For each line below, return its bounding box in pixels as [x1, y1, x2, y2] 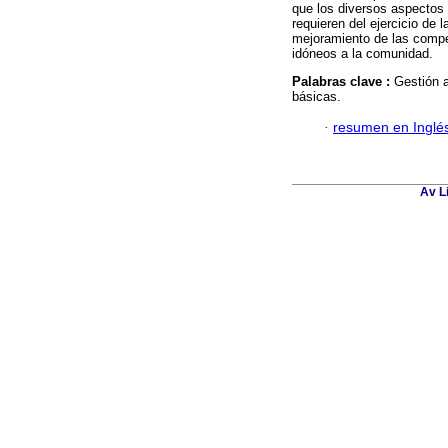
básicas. [292, 89, 341, 105]
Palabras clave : [292, 74, 394, 90]
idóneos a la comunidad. [292, 46, 433, 62]
